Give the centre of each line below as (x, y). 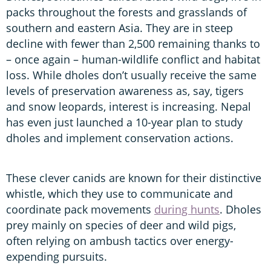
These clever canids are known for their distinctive (134, 178)
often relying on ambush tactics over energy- (120, 240)
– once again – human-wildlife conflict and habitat (133, 59)
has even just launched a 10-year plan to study (124, 122)
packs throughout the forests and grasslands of (126, 12)
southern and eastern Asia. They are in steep (119, 28)
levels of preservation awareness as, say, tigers (125, 90)
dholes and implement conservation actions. (120, 138)
